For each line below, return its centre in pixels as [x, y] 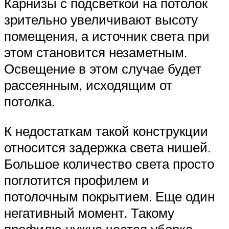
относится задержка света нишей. [107, 147]
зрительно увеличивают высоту [101, 20]
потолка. [29, 101]
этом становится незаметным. [96, 52]
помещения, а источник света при [107, 36]
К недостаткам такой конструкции [106, 131]
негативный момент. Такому [89, 212]
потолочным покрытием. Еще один [109, 196]
